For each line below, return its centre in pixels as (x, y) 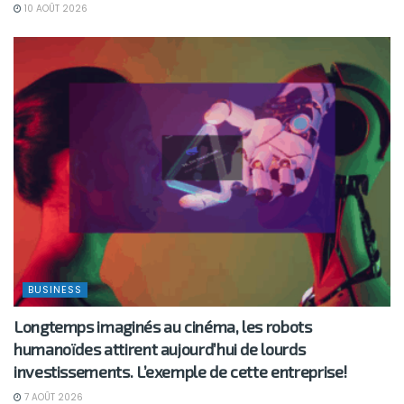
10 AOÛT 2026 (55, 9)
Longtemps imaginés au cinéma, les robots (163, 327)
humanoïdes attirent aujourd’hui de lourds (160, 349)
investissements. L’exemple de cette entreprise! (181, 372)
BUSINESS (55, 290)
